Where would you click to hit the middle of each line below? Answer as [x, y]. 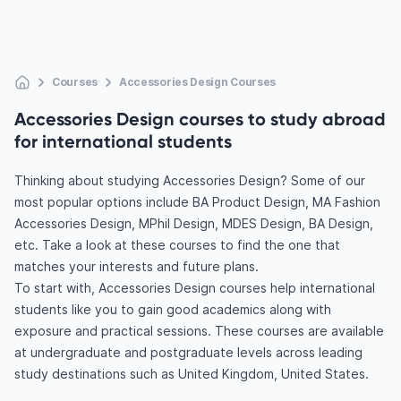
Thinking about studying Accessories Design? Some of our [190, 180]
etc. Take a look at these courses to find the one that [177, 245]
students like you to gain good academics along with [173, 309]
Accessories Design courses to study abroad [200, 119]
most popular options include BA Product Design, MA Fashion [197, 202]
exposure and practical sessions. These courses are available [199, 331]
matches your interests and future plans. [137, 266]
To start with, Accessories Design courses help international [195, 288]
